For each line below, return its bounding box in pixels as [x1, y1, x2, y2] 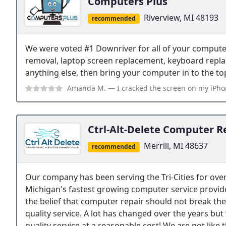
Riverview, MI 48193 [143, 12, 218, 24]
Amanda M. [67, 83, 106, 93]
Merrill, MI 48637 [143, 140, 208, 152]
